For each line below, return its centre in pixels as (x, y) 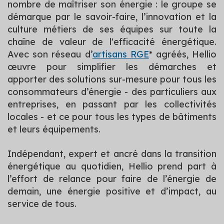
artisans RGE (120, 54)
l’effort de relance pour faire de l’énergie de (112, 178)
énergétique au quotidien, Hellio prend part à (112, 166)
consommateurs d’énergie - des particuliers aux (112, 91)
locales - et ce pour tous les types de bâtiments (112, 116)
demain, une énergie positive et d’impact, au (112, 191)
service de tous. (42, 203)
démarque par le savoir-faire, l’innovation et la (112, 16)
